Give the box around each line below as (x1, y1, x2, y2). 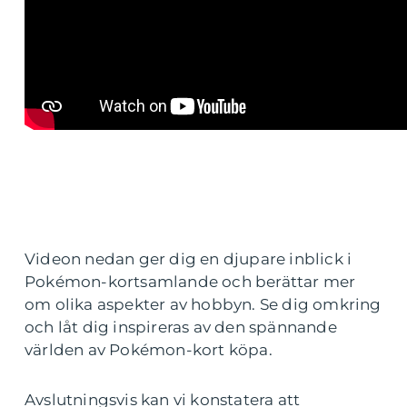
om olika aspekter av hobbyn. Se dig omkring (25, 295, 382, 313)
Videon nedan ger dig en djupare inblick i (25, 250, 352, 268)
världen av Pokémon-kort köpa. (25, 341, 273, 359)
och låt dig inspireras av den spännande (25, 318, 337, 336)
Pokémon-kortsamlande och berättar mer (25, 273, 356, 291)
